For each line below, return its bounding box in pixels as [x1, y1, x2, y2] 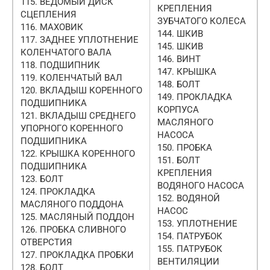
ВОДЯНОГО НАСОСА [157, 180, 244, 191]
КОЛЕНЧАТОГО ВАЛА [20, 46, 111, 58]
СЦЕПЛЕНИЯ [20, 8, 77, 20]
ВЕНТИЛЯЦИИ [157, 256, 219, 267]
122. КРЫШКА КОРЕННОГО [20, 148, 135, 159]
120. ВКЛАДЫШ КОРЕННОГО [20, 84, 142, 96]
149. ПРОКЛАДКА [157, 91, 232, 102]
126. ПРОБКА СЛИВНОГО [20, 224, 126, 235]
